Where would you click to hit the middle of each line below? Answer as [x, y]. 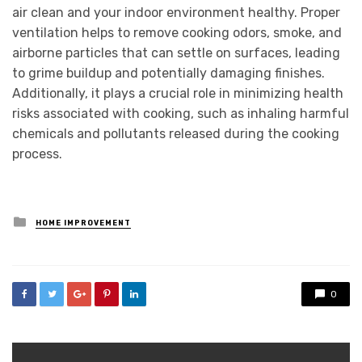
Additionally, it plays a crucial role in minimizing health [178, 94]
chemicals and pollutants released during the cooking [176, 134]
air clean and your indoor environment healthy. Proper [176, 13]
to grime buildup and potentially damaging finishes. [168, 74]
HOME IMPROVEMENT [83, 223]
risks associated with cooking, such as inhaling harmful [181, 114]
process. [37, 154]
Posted [51, 220]
